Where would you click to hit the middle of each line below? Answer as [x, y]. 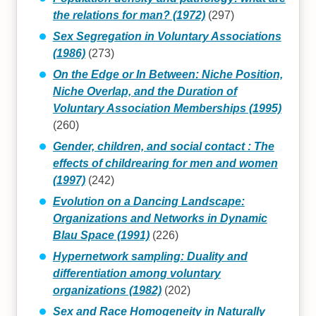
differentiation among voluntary [136, 273]
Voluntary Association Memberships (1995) [167, 108]
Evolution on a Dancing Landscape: [148, 201]
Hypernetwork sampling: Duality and [150, 256]
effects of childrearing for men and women [165, 163]
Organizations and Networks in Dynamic [160, 218]
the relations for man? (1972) [129, 15]
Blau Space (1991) [101, 235]
